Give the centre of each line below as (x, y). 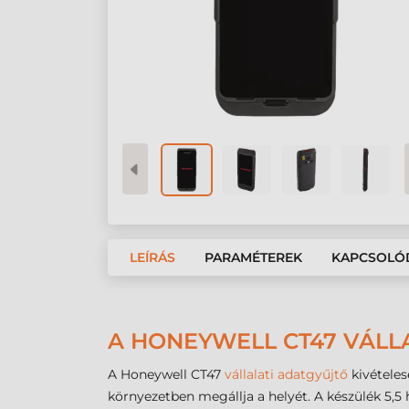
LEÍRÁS (152, 257)
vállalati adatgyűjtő (288, 374)
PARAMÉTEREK (253, 257)
